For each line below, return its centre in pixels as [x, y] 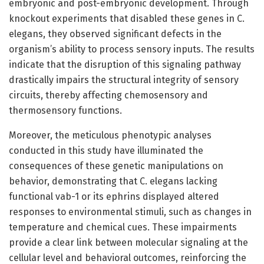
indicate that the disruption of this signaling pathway [125, 64]
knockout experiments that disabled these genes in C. [127, 18]
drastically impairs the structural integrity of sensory [124, 80]
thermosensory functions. [65, 110]
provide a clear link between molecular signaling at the [128, 242]
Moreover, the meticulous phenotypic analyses [110, 135]
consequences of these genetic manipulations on [116, 166]
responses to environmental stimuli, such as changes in [130, 212]
